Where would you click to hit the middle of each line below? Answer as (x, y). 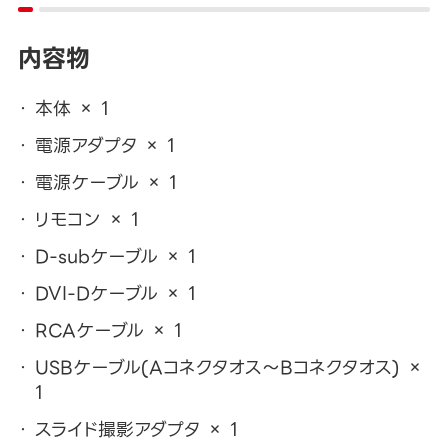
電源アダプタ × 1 (104, 146)
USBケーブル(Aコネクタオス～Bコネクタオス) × (229, 367)
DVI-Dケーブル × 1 (115, 294)
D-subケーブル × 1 (115, 257)
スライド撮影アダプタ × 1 (136, 429)
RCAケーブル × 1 (108, 331)
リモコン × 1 (86, 220)
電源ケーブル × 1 (105, 183)
